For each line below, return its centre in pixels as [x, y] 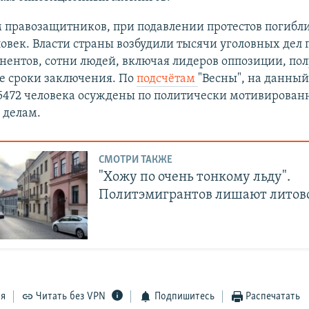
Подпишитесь [184, 297]
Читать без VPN [71, 297]
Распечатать [273, 297]
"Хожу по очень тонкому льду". [195, 178]
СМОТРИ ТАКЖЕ [136, 160]
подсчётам [167, 79]
